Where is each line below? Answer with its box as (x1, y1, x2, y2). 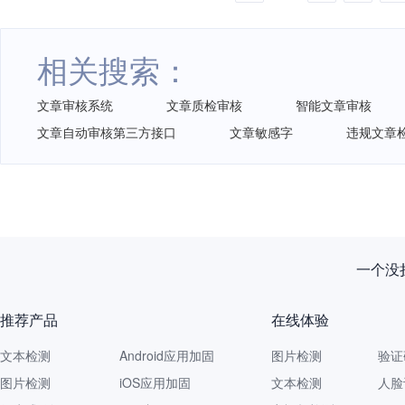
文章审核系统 (37, 96, 113, 114)
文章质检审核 (166, 96, 242, 114)
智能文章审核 (296, 96, 372, 114)
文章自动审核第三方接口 (37, 123, 176, 141)
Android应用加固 (119, 346, 214, 364)
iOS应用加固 (119, 373, 191, 391)
